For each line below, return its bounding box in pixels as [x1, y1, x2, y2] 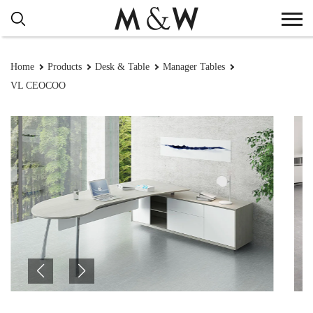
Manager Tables [163, 61, 225, 72]
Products [48, 61, 82, 72]
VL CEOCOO [10, 80, 66, 91]
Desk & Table [95, 61, 150, 72]
